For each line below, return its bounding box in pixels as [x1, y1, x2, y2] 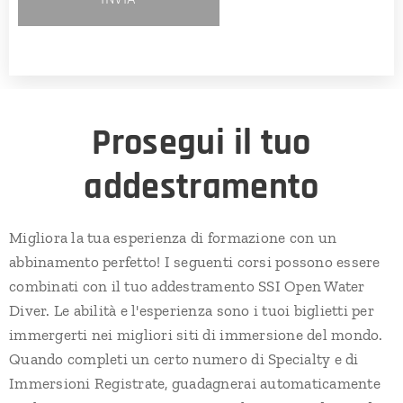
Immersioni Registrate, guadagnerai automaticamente [9, 373, 381, 392]
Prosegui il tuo [92, 120, 311, 166]
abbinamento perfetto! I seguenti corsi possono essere [9, 252, 381, 271]
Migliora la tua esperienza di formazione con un [9, 228, 337, 246]
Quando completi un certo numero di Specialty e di [9, 349, 359, 368]
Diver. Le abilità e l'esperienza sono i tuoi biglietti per [9, 300, 374, 319]
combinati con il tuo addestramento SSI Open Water [9, 276, 365, 295]
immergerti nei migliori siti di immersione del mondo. [9, 325, 383, 344]
